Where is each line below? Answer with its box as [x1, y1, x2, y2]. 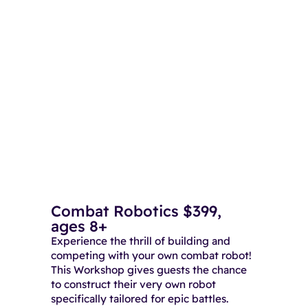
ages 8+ [50, 217, 107, 236]
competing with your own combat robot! [50, 249, 252, 263]
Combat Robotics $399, [50, 201, 221, 221]
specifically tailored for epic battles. [50, 292, 229, 306]
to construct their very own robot [50, 278, 216, 291]
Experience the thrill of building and [50, 234, 230, 248]
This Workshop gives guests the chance [50, 263, 247, 277]
